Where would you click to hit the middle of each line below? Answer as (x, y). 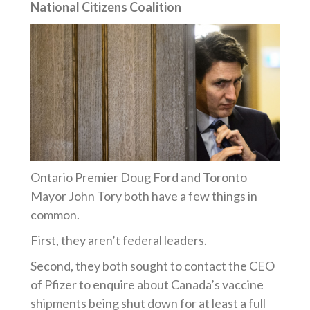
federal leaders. (164, 240)
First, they (60, 240)
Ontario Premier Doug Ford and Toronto (139, 177)
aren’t (104, 240)
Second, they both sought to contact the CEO (153, 266)
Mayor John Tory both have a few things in (144, 196)
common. (55, 215)
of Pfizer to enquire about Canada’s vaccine (147, 284)
